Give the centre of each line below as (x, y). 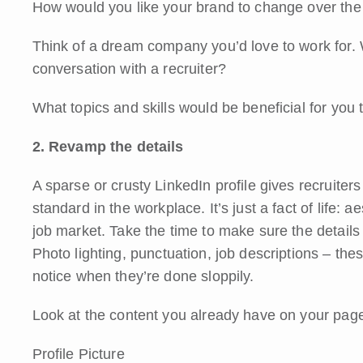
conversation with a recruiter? (129, 68)
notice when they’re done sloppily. (143, 276)
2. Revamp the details (108, 146)
